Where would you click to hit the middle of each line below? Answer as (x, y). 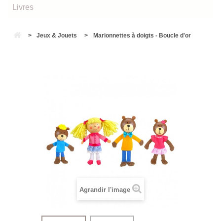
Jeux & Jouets (57, 36)
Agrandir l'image (105, 190)
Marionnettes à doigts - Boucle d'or (142, 36)
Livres (23, 7)
